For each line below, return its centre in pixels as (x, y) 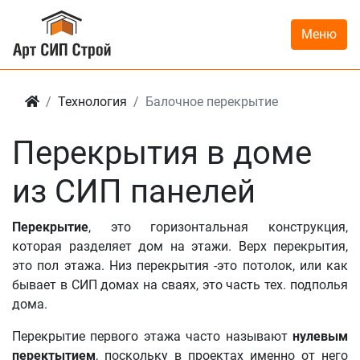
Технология (92, 102)
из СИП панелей (134, 192)
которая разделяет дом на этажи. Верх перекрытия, (180, 246)
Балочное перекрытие (212, 102)
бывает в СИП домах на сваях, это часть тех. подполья (180, 285)
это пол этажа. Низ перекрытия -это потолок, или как (180, 266)
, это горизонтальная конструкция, (218, 227)
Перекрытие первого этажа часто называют (152, 336)
